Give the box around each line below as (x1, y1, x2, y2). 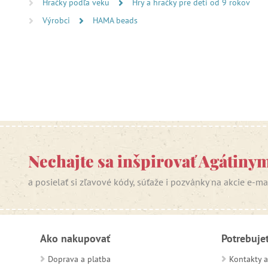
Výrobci (42, 15, 72, 26)
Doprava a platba (48, 254, 111, 264)
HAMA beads (93, 15, 138, 26)
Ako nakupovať (40, 232, 110, 245)
